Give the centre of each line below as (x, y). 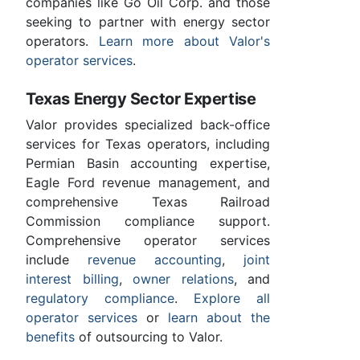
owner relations (183, 279)
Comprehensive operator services (148, 241)
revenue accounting (155, 260)
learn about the (219, 318)
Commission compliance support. (148, 221)
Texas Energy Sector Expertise (141, 99)
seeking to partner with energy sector (148, 22)
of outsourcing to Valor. (149, 337)
